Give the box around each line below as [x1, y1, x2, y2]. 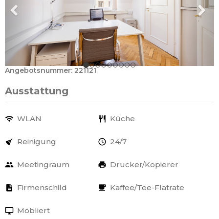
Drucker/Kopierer [110, 160, 178, 170]
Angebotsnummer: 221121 [5, 66, 96, 75]
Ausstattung [5, 85, 68, 97]
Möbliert [17, 206, 50, 216]
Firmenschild [17, 183, 67, 193]
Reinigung [17, 137, 56, 147]
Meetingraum [17, 160, 69, 170]
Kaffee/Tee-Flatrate [110, 183, 184, 193]
